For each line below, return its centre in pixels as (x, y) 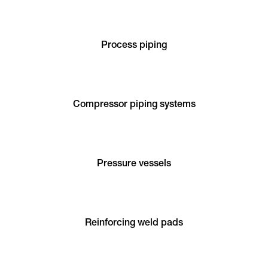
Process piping (134, 46)
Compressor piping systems (134, 106)
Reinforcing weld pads (134, 224)
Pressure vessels (134, 165)
